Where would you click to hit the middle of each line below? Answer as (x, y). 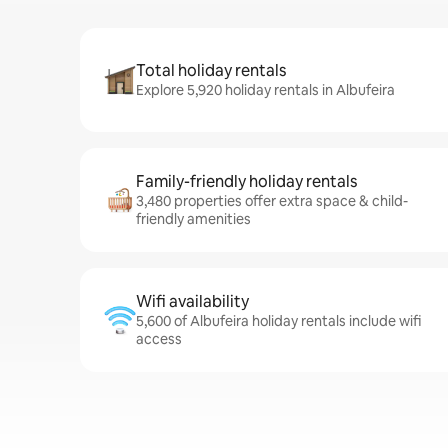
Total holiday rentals (211, 70)
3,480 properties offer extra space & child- (272, 201)
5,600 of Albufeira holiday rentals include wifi (278, 321)
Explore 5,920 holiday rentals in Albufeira (265, 90)
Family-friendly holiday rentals (246, 181)
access (159, 339)
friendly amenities (193, 219)
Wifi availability (192, 301)
